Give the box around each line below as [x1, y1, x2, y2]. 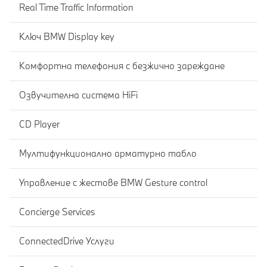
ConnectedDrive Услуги [19, 235, 114, 247]
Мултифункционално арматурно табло [19, 147, 197, 160]
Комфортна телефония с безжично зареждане [19, 60, 225, 72]
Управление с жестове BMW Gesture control [19, 176, 207, 189]
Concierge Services [19, 206, 95, 218]
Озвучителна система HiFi [19, 89, 138, 101]
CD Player [19, 118, 60, 131]
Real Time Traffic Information [19, 1, 133, 14]
